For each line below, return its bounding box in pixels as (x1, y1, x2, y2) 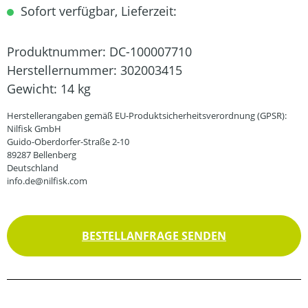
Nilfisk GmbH (7, 122, 61, 135)
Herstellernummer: (7, 61, 120, 78)
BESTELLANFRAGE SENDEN (82, 228, 226, 243)
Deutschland (7, 161, 58, 174)
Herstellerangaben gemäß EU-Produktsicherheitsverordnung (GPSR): (7, 109, 287, 122)
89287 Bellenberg (7, 148, 76, 161)
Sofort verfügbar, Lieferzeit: (17, 2, 177, 19)
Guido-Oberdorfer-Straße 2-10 (7, 135, 129, 148)
